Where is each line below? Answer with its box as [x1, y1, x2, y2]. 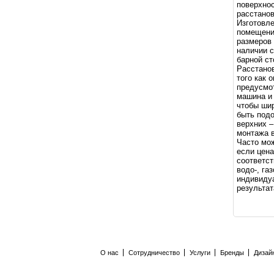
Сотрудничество [128, 249, 180, 256]
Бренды [220, 249, 244, 256]
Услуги [189, 249, 210, 256]
